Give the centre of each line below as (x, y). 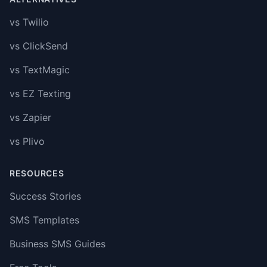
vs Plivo (27, 141)
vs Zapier (30, 117)
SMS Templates (44, 220)
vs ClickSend (39, 46)
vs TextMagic (40, 70)
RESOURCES (37, 173)
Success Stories (45, 196)
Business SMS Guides (58, 244)
